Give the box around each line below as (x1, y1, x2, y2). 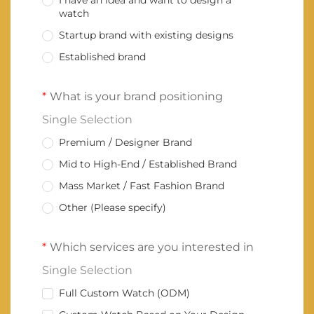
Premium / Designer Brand (59, 136, 192, 149)
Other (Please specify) (59, 201, 166, 214)
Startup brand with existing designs (59, 29, 233, 42)
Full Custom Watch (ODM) (59, 287, 190, 300)
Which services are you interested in (50, 240, 254, 254)
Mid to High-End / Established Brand (59, 158, 237, 171)
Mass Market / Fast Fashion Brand (59, 179, 224, 193)
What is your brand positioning (50, 90, 223, 104)
